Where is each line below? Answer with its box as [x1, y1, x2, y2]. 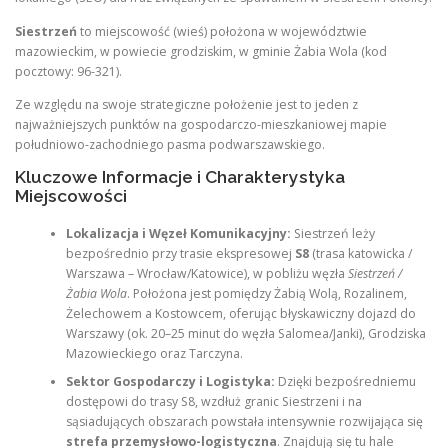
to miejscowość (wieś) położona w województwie [77, 22, 367, 40]
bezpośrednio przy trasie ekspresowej [65, 245, 295, 263]
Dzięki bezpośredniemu [274, 373, 416, 391]
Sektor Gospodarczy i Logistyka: [65, 373, 275, 391]
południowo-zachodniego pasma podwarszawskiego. [15, 135, 325, 153]
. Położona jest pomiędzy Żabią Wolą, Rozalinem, [126, 285, 407, 303]
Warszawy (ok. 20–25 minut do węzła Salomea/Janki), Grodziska [65, 325, 426, 343]
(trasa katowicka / [308, 245, 412, 263]
